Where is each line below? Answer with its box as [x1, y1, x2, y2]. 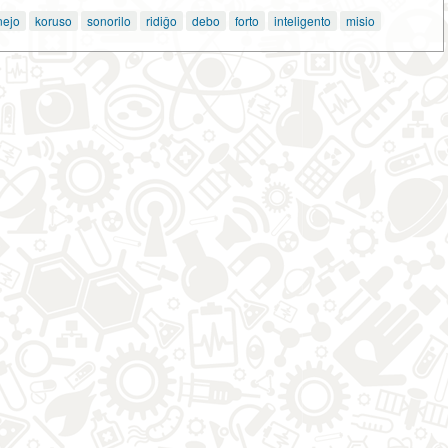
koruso [35, 11, 72, 29]
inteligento [274, 11, 331, 29]
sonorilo [87, 11, 131, 29]
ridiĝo [146, 11, 177, 29]
